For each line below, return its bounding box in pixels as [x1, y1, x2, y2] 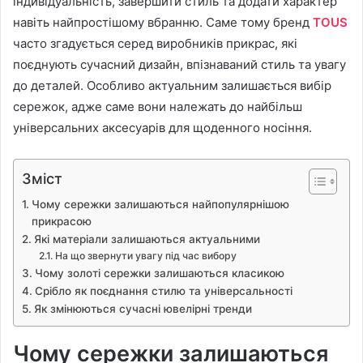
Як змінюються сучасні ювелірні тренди [33, 301, 252, 315]
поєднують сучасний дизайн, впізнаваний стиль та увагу [13, 56, 346, 72]
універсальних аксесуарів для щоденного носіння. [13, 119, 312, 135]
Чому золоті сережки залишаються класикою [34, 266, 284, 280]
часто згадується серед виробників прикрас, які [13, 35, 297, 51]
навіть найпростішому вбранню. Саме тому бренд [13, 14, 313, 30]
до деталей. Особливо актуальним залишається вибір [13, 77, 331, 93]
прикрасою [31, 214, 92, 228]
